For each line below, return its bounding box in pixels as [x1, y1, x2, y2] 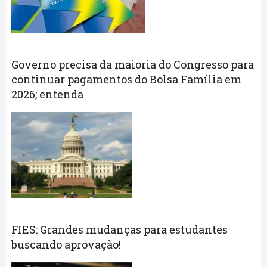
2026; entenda [11, 87, 83, 102]
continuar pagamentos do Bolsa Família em [11, 72, 241, 87]
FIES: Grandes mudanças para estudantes [11, 222, 228, 237]
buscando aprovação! [11, 237, 121, 252]
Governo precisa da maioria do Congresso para [11, 57, 254, 72]
